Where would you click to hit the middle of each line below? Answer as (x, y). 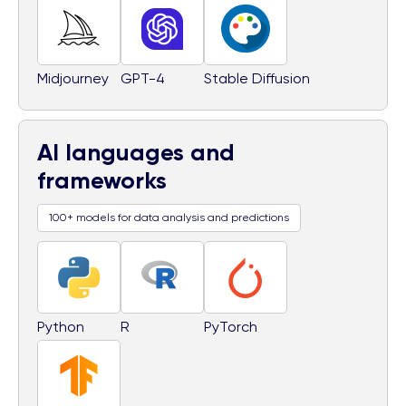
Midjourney (73, 78)
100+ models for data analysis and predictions (169, 217)
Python (61, 326)
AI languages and (136, 152)
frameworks (102, 180)
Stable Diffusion (257, 78)
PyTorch (231, 326)
